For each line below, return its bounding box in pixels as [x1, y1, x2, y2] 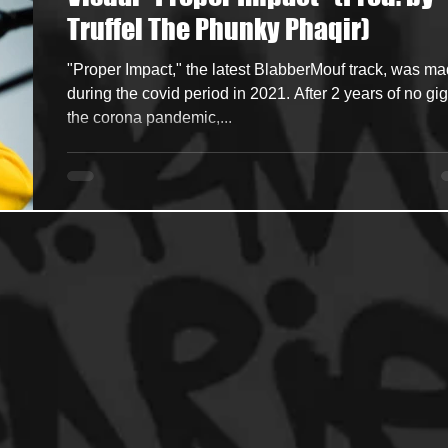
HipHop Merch [71, 42, 166, 59]
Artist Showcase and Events [206, 42, 391, 59]
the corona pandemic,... [67, 109, 232, 126]
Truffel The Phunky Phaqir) [67, 12, 370, 46]
